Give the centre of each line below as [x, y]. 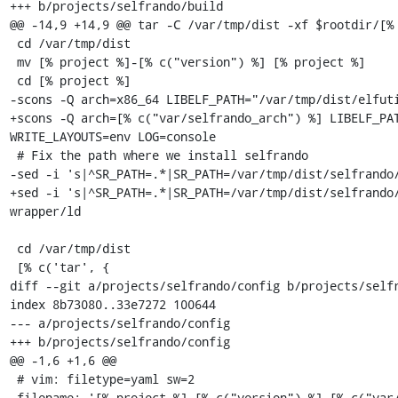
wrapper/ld [45, 211]
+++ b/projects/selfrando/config [119, 341]
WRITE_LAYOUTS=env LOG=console [112, 136]
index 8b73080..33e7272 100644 [112, 304]
